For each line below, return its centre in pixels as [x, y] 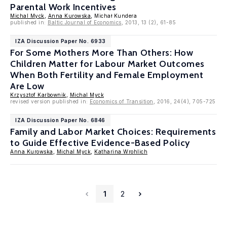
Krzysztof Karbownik [38, 95]
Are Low [27, 86]
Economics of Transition [122, 101]
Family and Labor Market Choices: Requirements [113, 132]
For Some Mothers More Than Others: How [102, 53]
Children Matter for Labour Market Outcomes [107, 64]
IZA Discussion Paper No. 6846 [60, 120]
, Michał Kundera [114, 16]
